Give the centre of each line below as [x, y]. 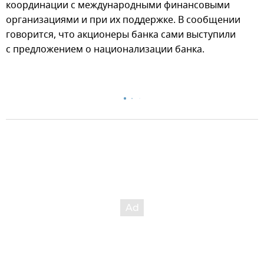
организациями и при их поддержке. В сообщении [123, 20]
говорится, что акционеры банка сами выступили [121, 34]
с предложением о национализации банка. [105, 49]
